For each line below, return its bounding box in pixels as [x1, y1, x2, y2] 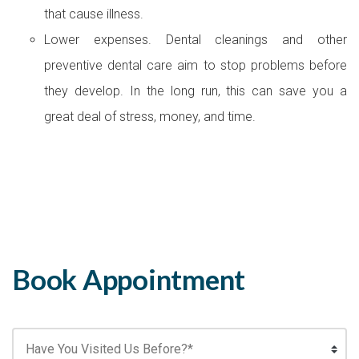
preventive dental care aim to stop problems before [44, 58, 347, 73]
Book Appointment [12, 262, 245, 296]
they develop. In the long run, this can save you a [44, 83, 347, 99]
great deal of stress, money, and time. [44, 109, 256, 124]
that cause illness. [44, 6, 143, 22]
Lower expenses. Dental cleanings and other [44, 32, 347, 47]
